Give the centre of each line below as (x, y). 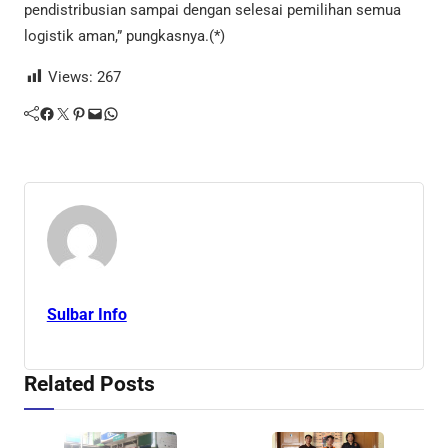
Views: (70, 77)
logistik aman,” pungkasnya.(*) (124, 35)
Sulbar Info (86, 315)
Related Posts (89, 383)
